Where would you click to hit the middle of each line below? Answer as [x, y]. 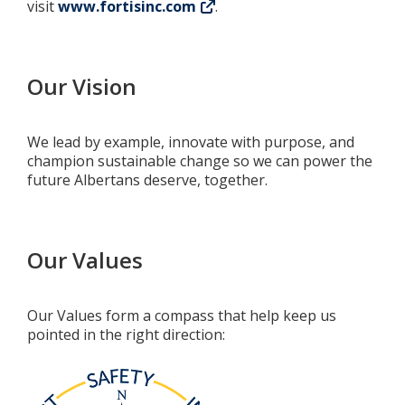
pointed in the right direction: [126, 334]
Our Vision [85, 86]
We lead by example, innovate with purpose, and [191, 142]
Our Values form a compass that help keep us [182, 316]
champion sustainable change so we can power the [200, 161]
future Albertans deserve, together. [147, 180]
